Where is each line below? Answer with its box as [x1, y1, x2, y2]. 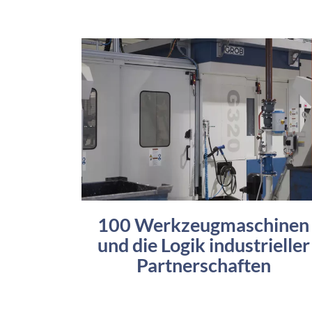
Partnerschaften [136, 253, 271, 277]
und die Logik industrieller [97, 233, 310, 257]
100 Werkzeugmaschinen [97, 213, 309, 237]
